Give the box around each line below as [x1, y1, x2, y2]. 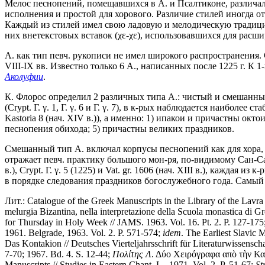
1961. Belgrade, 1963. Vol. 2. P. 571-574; [5, 227, 163, 238]
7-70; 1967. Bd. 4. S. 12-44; [5, 248, 112, 259]
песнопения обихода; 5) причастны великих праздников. [5, 123, 234, 134]
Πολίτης [112, 248, 143, 259]
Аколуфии [5, 71, 43, 82]
